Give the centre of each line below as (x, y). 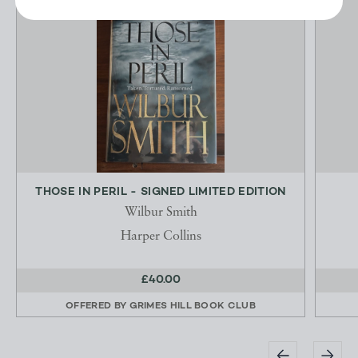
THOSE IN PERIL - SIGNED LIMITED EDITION (161, 193)
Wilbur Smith (161, 213)
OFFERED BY (97, 306)
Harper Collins (161, 237)
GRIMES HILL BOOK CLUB (192, 306)
